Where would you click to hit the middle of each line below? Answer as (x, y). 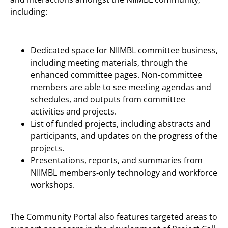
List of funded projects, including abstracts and (121, 124)
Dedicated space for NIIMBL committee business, (124, 51)
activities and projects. (74, 112)
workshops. (53, 185)
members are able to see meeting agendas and (121, 87)
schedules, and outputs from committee (108, 99)
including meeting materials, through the (109, 63)
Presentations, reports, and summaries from (117, 161)
